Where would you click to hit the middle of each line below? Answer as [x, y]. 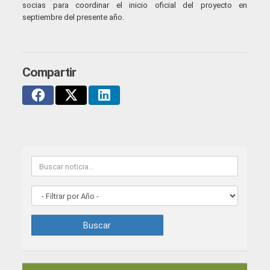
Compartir [49, 72]
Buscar [97, 225]
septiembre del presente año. [74, 17]
